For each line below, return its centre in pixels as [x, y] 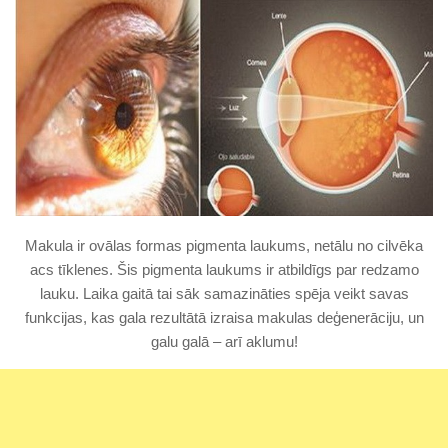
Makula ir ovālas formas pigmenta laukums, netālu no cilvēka [224, 245]
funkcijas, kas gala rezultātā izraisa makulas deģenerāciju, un [224, 317]
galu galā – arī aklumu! [224, 341]
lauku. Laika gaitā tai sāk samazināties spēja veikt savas [224, 293]
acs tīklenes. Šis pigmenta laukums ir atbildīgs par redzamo [224, 269]
